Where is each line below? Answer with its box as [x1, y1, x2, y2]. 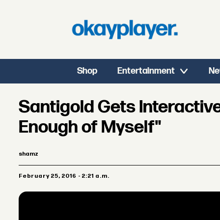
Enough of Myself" [19, 117, 162, 138]
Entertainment [117, 66, 175, 76]
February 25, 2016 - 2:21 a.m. [22, 172, 110, 180]
